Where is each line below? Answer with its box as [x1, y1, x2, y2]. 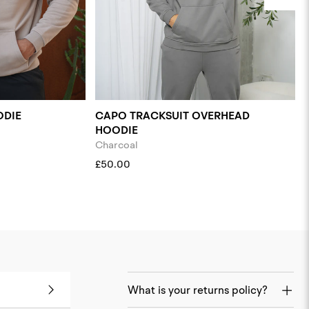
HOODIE [95, 123, 139, 138]
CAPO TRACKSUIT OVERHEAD [95, 108, 250, 123]
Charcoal [95, 138, 139, 152]
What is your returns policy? [128, 282, 268, 297]
